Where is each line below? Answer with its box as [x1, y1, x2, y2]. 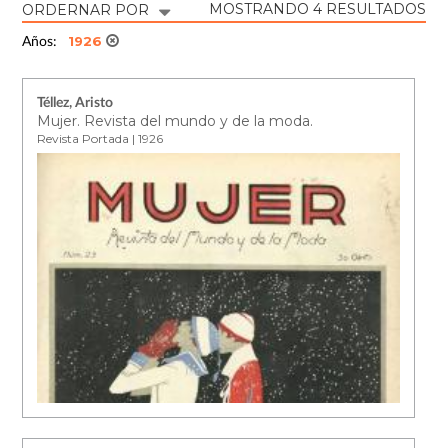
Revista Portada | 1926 [37, 130, 164, 146]
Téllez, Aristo [37, 95, 114, 110]
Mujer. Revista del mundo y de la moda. [37, 111, 314, 130]
